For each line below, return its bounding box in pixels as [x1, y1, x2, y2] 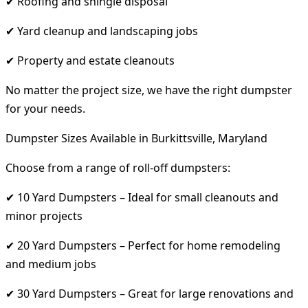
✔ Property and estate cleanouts [5, 52, 175, 68]
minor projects [5, 208, 82, 223]
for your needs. [5, 100, 85, 116]
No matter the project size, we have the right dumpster [5, 82, 292, 98]
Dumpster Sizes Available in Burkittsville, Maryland [5, 130, 267, 146]
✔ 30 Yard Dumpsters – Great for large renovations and [5, 285, 294, 301]
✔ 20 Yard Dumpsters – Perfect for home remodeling [5, 237, 280, 253]
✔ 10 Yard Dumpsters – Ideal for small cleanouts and [5, 189, 278, 205]
